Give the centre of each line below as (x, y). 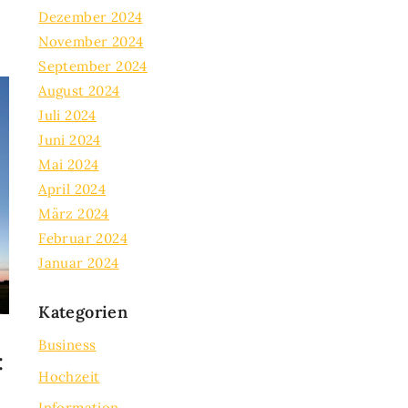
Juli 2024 (67, 115)
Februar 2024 (83, 238)
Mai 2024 (69, 164)
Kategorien (83, 312)
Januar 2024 (79, 263)
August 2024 (79, 91)
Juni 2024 (70, 140)
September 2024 (93, 66)
